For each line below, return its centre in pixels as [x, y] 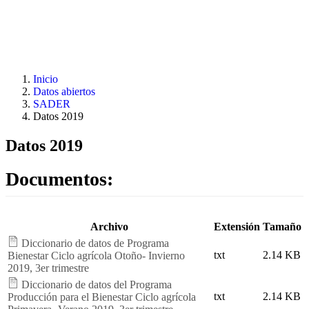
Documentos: [62, 179]
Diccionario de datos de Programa [95, 243]
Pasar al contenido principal [66, 11]
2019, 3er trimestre [48, 268]
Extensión [237, 226]
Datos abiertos [64, 91]
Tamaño [282, 226]
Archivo [109, 226]
